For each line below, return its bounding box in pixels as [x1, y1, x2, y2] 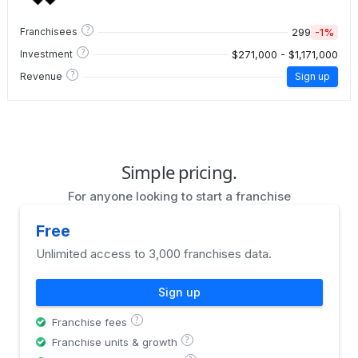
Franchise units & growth [51, 336, 177, 349]
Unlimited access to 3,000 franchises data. [35, 246, 272, 262]
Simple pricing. [121, 160, 237, 185]
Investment [20, 48, 73, 61]
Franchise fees [51, 316, 127, 329]
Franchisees [20, 26, 78, 38]
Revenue [20, 70, 62, 83]
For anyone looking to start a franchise [67, 189, 291, 205]
